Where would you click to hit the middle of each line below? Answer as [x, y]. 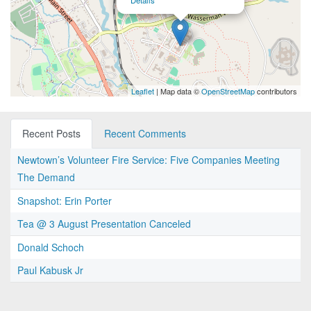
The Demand [46, 177]
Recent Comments [145, 134]
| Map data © [178, 91]
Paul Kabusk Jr [50, 270]
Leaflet [143, 91]
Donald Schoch [51, 247]
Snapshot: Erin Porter [65, 201]
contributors [276, 91]
